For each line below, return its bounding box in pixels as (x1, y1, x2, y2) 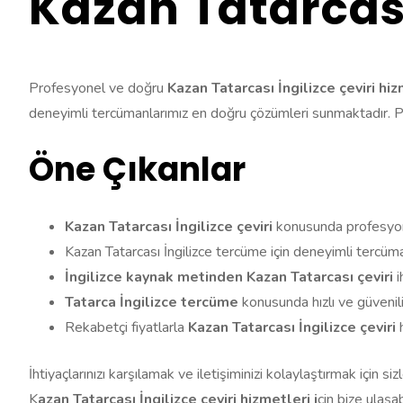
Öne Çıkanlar (29, 146, 246, 193)
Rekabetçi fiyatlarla (65, 317, 188, 337)
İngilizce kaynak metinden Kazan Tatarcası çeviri (65, 266, 397, 287)
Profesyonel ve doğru (29, 77, 167, 98)
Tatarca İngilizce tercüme (65, 291, 242, 312)
